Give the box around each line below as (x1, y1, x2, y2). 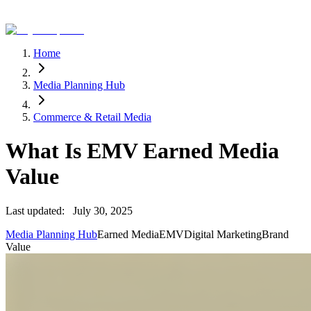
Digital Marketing (184, 228, 262, 240)
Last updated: (6, 204, 65, 217)
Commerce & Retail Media (33, 110, 151, 123)
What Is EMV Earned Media (6, 138, 279, 164)
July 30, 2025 (73, 204, 133, 217)
